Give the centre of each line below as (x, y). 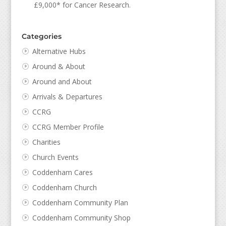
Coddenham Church (64, 187)
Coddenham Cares (62, 172)
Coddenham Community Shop (81, 217)
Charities (46, 142)
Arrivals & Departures (67, 96)
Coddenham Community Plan (80, 202)
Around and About (62, 81)
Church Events (55, 157)
